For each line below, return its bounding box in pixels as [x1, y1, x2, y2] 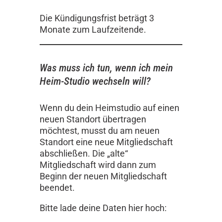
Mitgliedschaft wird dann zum [40, 159, 156, 170]
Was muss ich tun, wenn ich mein [40, 61, 173, 74]
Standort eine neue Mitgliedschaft [40, 136, 173, 147]
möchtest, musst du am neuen [40, 125, 160, 136]
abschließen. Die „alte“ [40, 148, 128, 159]
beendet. [40, 182, 75, 193]
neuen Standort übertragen [40, 113, 146, 124]
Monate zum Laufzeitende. [40, 24, 148, 35]
